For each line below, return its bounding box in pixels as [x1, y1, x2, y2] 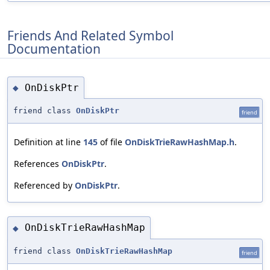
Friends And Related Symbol [7, 27, 174, 44]
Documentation [7, 40, 101, 57]
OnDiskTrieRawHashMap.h [125, 136, 234, 148]
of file [98, 136, 125, 148]
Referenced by [14, 180, 75, 192]
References [14, 158, 61, 170]
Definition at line [14, 136, 83, 148]
